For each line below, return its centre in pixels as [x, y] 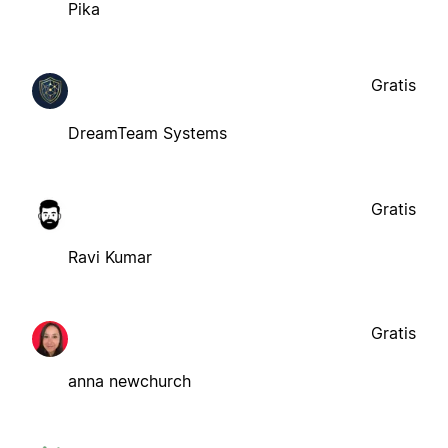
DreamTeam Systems [147, 132]
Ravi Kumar [110, 256]
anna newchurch [129, 380]
